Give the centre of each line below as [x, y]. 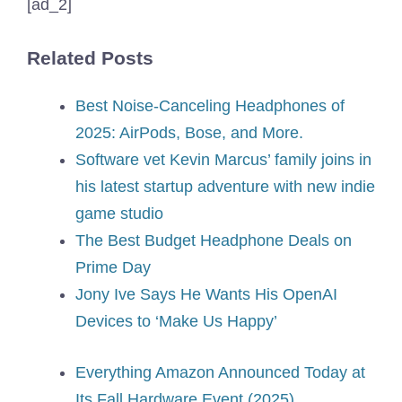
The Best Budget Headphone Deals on [214, 241]
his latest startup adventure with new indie [225, 187]
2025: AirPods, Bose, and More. [189, 133]
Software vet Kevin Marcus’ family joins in [223, 160]
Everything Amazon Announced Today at [220, 373]
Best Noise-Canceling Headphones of [210, 106]
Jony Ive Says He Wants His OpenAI [206, 295]
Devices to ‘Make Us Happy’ [176, 322]
